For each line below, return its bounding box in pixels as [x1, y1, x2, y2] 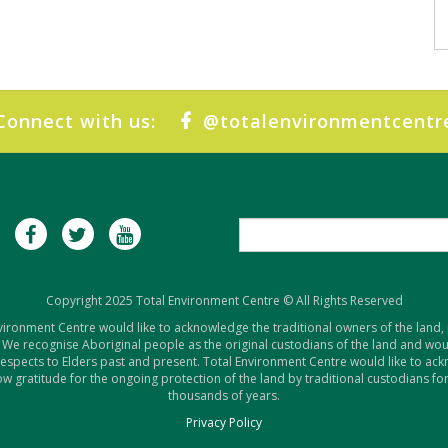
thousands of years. [168, 387, 280, 404]
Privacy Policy [186, 414, 262, 431]
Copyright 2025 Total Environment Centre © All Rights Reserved [45, 292, 403, 309]
